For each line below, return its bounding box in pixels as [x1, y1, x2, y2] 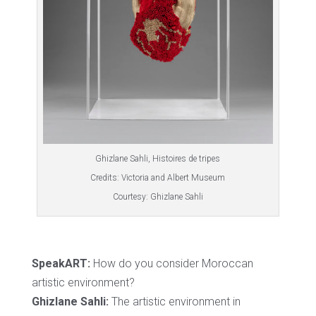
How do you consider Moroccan [90, 257, 253, 271]
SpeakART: [31, 257, 90, 271]
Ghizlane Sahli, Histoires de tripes [95, 154, 221, 164]
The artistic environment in [108, 295, 241, 309]
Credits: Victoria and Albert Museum [90, 173, 226, 183]
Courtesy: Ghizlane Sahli [112, 192, 203, 202]
